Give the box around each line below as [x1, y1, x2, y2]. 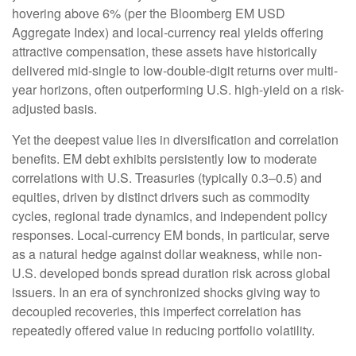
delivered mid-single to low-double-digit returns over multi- [12, 61, 338, 80]
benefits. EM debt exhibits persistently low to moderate [12, 149, 317, 168]
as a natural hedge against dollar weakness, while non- [12, 245, 322, 264]
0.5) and [276, 168, 322, 188]
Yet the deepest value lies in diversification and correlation [12, 130, 339, 149]
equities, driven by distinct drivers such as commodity [12, 188, 310, 207]
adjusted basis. [12, 99, 97, 118]
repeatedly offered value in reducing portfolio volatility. [12, 321, 318, 340]
